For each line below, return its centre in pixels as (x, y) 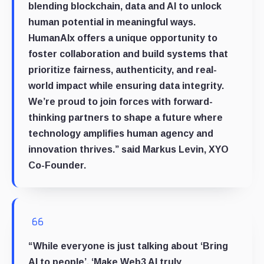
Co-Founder (56, 165)
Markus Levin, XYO (186, 149)
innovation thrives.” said (85, 149)
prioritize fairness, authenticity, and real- (123, 70)
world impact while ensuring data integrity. (126, 85)
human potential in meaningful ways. (112, 22)
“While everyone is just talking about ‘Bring (128, 246)
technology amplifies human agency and (121, 133)
